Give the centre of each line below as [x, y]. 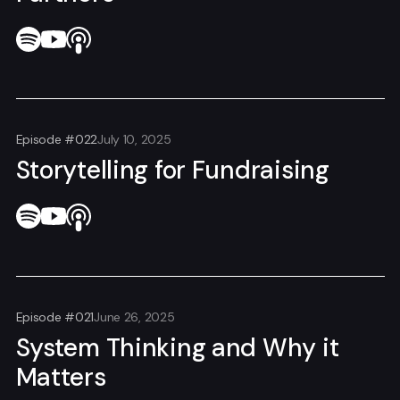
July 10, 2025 [134, 140]
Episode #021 [55, 317]
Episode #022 [57, 140]
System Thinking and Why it [177, 347]
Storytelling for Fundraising [172, 171]
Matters [61, 377]
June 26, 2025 [134, 317]
